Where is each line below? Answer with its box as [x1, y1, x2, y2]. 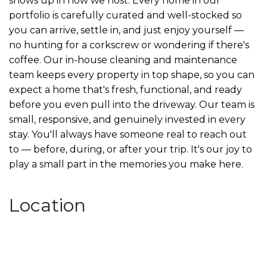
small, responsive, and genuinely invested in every [9, 113, 246, 125]
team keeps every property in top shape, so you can [9, 69, 254, 80]
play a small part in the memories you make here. [9, 158, 243, 170]
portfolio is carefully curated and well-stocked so [9, 9, 242, 21]
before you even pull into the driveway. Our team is [9, 98, 254, 110]
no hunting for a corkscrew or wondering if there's [9, 39, 249, 51]
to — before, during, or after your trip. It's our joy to [9, 143, 252, 155]
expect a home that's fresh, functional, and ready [9, 83, 242, 95]
